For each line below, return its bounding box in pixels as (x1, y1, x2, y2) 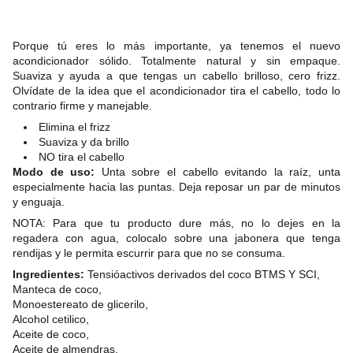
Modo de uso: (13, 165, 102, 178)
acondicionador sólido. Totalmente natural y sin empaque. (13, 54, 340, 67)
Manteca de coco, (13, 283, 102, 295)
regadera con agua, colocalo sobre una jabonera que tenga (13, 232, 340, 244)
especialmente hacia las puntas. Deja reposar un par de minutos (13, 180, 340, 193)
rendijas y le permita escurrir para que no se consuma (13, 247, 282, 259)
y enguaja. (13, 195, 65, 208)
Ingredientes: (13, 268, 87, 281)
